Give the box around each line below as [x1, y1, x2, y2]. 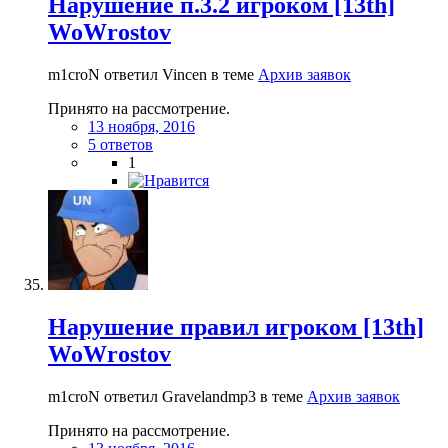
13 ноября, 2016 [88, 117, 195, 135]
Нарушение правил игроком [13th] [48, 313, 424, 340]
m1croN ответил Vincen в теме [48, 65, 258, 83]
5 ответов [88, 135, 153, 153]
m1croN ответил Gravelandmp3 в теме [48, 387, 307, 405]
